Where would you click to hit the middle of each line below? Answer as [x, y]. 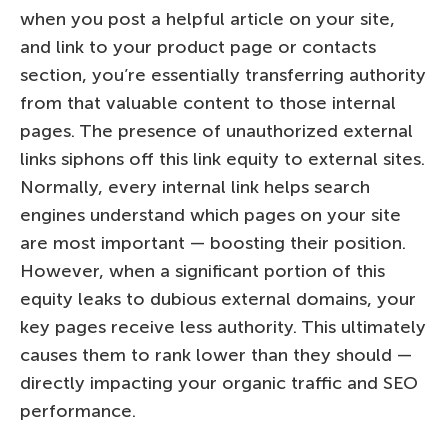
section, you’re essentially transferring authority [223, 74]
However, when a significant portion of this [202, 270]
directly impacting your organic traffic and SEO [219, 382]
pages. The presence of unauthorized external [216, 130]
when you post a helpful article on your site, [207, 18]
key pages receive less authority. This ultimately [223, 326]
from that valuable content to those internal [208, 102]
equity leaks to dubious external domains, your [218, 298]
